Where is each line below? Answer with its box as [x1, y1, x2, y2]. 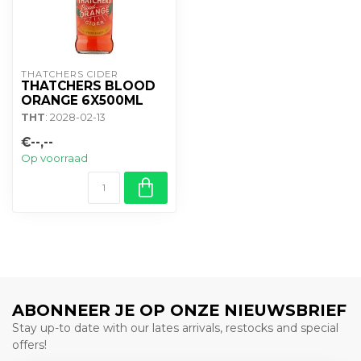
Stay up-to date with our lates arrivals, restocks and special [12, 321, 338, 335]
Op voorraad [21, 151, 88, 164]
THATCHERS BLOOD [21, 78, 156, 93]
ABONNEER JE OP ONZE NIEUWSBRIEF [12, 301, 346, 320]
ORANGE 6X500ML [21, 93, 143, 108]
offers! [12, 338, 47, 352]
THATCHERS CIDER [21, 68, 118, 80]
